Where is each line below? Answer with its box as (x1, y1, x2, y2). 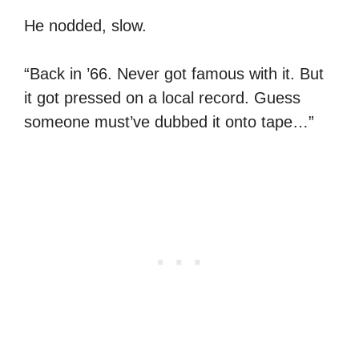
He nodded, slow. (24, 16, 147, 34)
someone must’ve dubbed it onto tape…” (24, 112, 314, 131)
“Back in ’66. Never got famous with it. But (24, 64, 324, 83)
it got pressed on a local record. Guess (24, 88, 301, 107)
